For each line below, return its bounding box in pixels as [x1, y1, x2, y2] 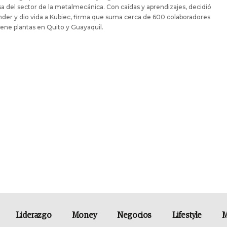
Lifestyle [172, 211, 202, 219]
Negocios [117, 211, 152, 219]
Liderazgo [15, 211, 52, 219]
